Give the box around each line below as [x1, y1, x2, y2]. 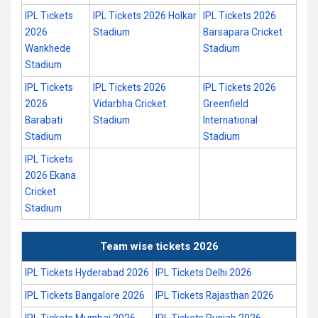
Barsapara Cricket [203, 26, 283, 38]
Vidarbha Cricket [93, 98, 166, 109]
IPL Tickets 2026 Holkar [93, 10, 197, 21]
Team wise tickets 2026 [99, 240, 219, 253]
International [203, 114, 258, 126]
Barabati [25, 114, 62, 126]
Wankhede [25, 43, 71, 54]
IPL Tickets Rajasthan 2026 [155, 290, 274, 301]
